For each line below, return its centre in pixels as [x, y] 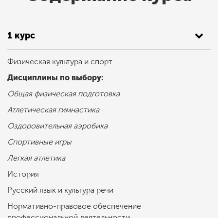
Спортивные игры [40, 142]
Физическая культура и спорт [61, 62]
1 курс [21, 36]
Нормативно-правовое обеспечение [74, 206]
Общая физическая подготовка [65, 94]
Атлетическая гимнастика [54, 110]
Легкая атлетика [36, 158]
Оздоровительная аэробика [58, 126]
